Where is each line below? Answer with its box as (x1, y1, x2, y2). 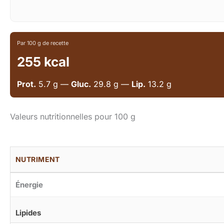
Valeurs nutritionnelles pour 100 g (10, 111, 135, 122)
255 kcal (17, 54, 69, 70)
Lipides (15, 208, 41, 218)
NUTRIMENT (15, 155, 60, 164)
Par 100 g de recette (17, 39, 68, 47)
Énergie (15, 180, 43, 190)
